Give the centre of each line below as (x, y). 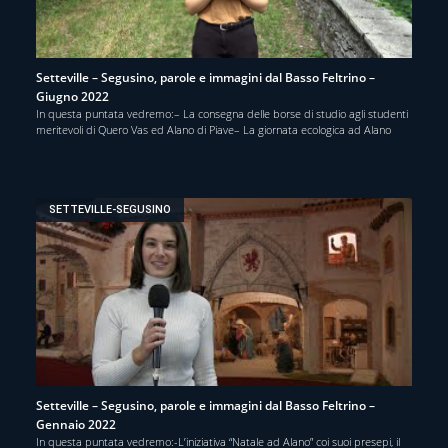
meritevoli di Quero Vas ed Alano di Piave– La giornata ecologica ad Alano (213, 129)
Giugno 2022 (72, 96)
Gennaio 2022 (76, 424)
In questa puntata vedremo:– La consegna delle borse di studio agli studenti (222, 113)
